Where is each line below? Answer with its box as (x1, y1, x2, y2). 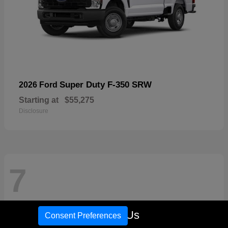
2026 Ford (19, 80, 60, 89)
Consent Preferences (45, 211, 121, 220)
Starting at (19, 95, 59, 104)
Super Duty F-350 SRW (60, 79, 152, 90)
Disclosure (19, 107, 48, 115)
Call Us (103, 209, 139, 221)
